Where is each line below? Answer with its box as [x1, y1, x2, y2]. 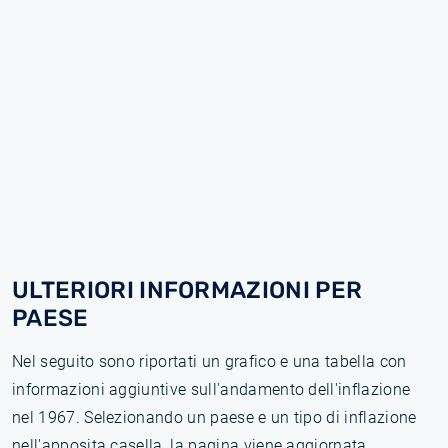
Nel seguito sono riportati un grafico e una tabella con [12, 352, 407, 371]
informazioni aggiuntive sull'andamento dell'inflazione [12, 380, 411, 399]
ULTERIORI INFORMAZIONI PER [12, 276, 363, 304]
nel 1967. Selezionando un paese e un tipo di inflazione [12, 408, 417, 427]
